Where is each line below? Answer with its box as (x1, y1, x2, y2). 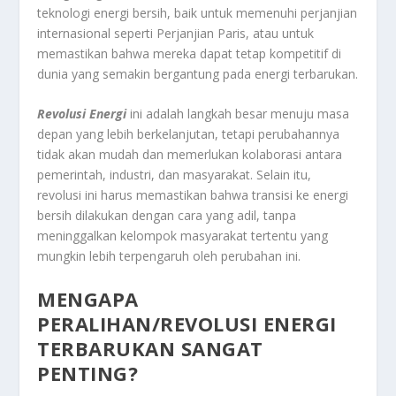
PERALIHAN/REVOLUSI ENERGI (37, 309, 337, 337)
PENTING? (37, 359, 139, 386)
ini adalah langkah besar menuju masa (126, 105, 350, 123)
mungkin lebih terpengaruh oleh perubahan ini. (37, 247, 301, 265)
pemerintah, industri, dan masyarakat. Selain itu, (37, 166, 312, 184)
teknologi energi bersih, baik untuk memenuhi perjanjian (37, 4, 358, 21)
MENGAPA (37, 285, 139, 312)
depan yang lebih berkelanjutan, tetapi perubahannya (37, 126, 340, 143)
